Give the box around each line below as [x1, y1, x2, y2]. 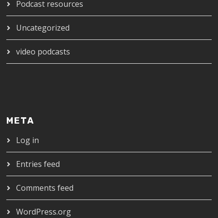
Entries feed [16, 158, 60, 169]
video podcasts [16, 46, 71, 57]
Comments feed [16, 182, 74, 193]
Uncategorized [16, 22, 70, 33]
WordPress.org [16, 206, 72, 217]
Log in [16, 134, 39, 145]
